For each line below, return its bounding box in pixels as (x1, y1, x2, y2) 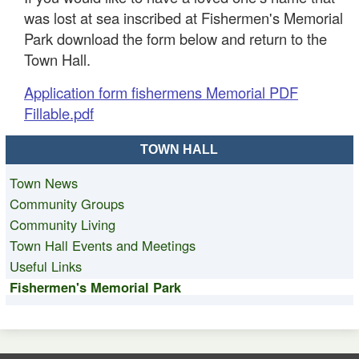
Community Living (9, 215, 115, 234)
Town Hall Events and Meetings (9, 236, 196, 255)
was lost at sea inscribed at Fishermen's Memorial (24, 7, 343, 28)
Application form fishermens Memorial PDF (24, 82, 298, 103)
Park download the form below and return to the (24, 28, 327, 49)
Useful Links (9, 256, 82, 276)
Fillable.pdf (24, 103, 94, 123)
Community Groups (9, 194, 124, 213)
